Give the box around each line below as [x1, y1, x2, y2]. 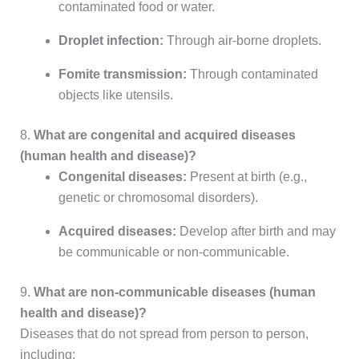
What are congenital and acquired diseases [33, 128, 296, 143]
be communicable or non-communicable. [58, 245, 289, 260]
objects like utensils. [58, 88, 173, 103]
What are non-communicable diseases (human [33, 285, 316, 300]
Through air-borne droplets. [163, 34, 321, 48]
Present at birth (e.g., [186, 170, 307, 184]
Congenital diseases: [58, 170, 187, 184]
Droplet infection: [58, 34, 163, 48]
